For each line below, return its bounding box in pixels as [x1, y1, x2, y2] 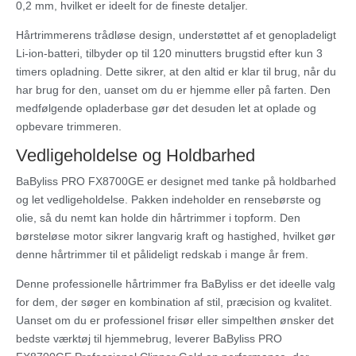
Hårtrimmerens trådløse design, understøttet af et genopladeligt [16, 29, 336, 42]
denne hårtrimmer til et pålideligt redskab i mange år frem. [16, 248, 308, 261]
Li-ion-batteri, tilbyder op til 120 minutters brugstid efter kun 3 [16, 47, 323, 60]
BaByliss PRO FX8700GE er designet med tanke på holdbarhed [16, 175, 336, 188]
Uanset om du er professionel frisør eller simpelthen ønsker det [16, 314, 334, 327]
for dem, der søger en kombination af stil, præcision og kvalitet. [16, 296, 332, 309]
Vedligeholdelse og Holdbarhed [16, 145, 255, 166]
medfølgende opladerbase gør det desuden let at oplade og [16, 102, 316, 115]
